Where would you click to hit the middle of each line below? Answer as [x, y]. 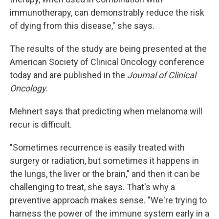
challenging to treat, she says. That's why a [92, 187]
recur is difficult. [41, 124]
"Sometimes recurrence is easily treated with [97, 147]
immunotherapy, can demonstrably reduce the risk [107, 12]
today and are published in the [68, 75]
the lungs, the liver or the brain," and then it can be [105, 174]
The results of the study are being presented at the [108, 49]
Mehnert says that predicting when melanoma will [106, 111]
